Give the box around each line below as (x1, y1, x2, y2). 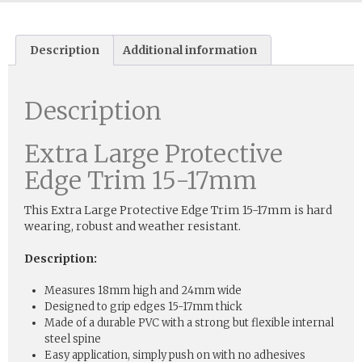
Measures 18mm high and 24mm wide (44, 283, 242, 297)
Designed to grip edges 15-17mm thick (44, 299, 242, 314)
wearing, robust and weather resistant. (24, 218, 241, 234)
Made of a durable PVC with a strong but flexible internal (44, 315, 334, 330)
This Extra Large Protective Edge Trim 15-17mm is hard (24, 202, 332, 217)
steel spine (44, 331, 101, 346)
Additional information (123, 42, 258, 57)
